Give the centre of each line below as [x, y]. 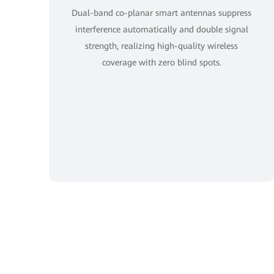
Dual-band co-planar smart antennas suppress [161, 13]
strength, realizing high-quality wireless [161, 46]
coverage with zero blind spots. [161, 62]
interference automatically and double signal [161, 29]
